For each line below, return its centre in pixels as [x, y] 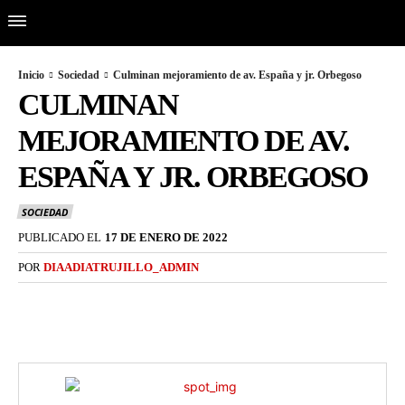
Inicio [31, 75]
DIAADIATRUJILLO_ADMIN [121, 268]
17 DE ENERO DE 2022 [166, 238]
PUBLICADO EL [60, 238]
